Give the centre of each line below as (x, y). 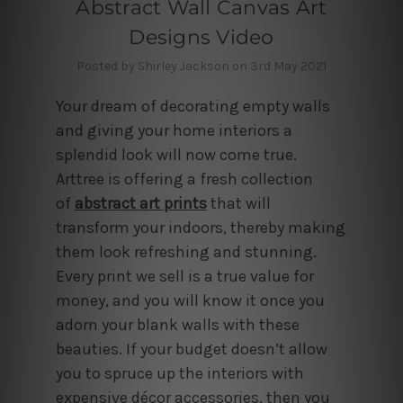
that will (240, 203)
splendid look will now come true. (176, 154)
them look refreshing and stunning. (186, 251)
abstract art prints (140, 203)
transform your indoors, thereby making (200, 227)
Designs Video (201, 37)
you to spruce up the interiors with (179, 373)
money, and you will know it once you (190, 300)
